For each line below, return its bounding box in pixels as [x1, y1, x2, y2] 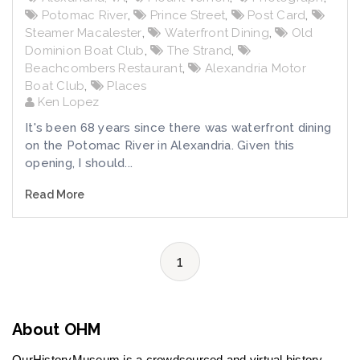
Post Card [247, 7, 306, 22]
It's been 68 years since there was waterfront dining [25, 120, 331, 135]
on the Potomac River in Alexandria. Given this [25, 137, 295, 153]
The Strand [166, 43, 231, 58]
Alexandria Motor [204, 60, 306, 76]
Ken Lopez [35, 94, 99, 109]
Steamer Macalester [25, 25, 142, 40]
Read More [25, 187, 84, 201]
